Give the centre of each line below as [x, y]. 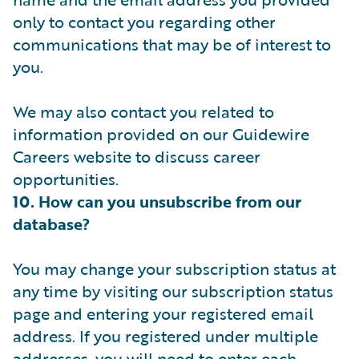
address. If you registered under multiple [165, 336]
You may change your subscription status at [174, 268]
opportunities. [66, 179]
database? [51, 224]
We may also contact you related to [143, 111]
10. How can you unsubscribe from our [157, 201]
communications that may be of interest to [172, 44]
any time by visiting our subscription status [173, 291]
